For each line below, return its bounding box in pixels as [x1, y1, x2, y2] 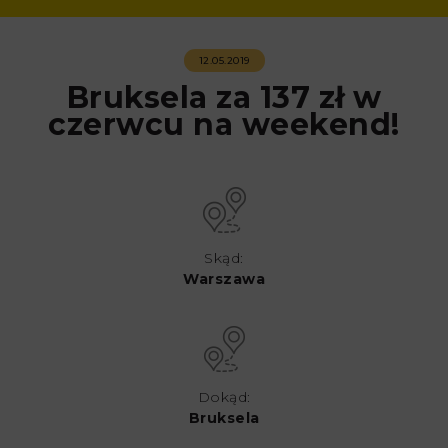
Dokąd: [197, 388, 251, 407]
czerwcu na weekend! [48, 106, 400, 144]
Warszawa [183, 270, 265, 289]
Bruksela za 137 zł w [66, 79, 382, 117]
